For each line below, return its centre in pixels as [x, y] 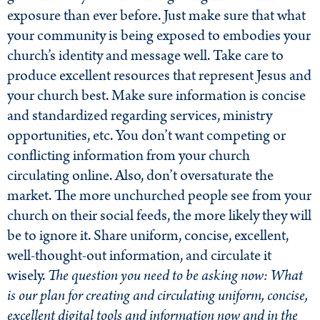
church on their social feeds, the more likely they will [159, 216]
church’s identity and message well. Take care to [145, 56]
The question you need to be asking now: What [175, 276]
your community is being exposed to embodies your [159, 36]
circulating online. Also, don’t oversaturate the [140, 176]
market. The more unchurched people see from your [159, 196]
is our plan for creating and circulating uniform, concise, [157, 296]
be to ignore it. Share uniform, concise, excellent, [148, 236]
